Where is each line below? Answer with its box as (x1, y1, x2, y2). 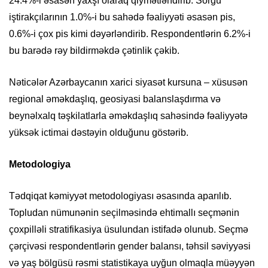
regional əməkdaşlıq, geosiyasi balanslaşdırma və (9, 94, 221, 105)
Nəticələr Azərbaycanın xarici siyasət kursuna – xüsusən (9, 77, 248, 88)
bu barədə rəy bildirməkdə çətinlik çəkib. (9, 45, 179, 56)
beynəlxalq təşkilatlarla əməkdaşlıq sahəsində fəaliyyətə (9, 111, 248, 121)
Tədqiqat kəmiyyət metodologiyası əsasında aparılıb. (9, 191, 232, 202)
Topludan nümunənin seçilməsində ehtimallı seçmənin (9, 208, 239, 218)
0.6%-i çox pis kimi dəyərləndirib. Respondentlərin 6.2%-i (9, 29, 251, 39)
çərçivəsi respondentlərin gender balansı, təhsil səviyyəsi (9, 241, 251, 252)
